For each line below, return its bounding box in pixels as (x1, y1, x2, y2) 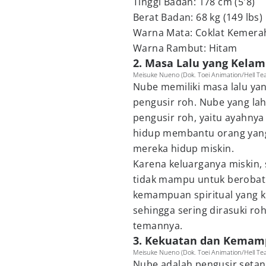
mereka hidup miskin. (133, 142, 234, 155)
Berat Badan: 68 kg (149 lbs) (133, 11, 263, 24)
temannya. (133, 219, 183, 232)
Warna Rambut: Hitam (133, 42, 237, 55)
